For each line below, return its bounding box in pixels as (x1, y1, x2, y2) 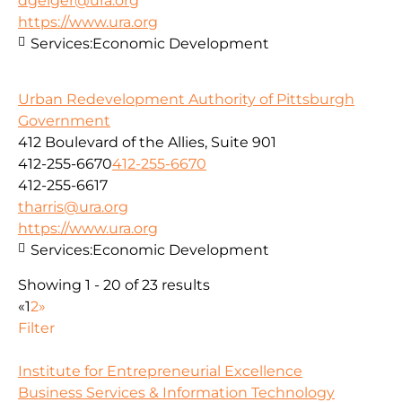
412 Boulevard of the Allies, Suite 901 (18, 134, 276, 152)
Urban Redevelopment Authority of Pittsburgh (18, 91, 354, 109)
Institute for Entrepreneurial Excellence (18, 362, 302, 380)
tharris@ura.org (18, 198, 128, 216)
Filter (18, 319, 55, 336)
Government (18, 112, 110, 130)
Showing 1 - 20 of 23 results (18, 275, 210, 293)
